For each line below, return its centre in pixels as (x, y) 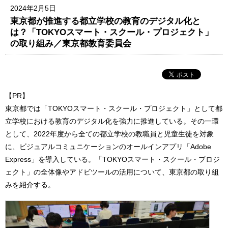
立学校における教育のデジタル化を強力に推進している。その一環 (112, 121)
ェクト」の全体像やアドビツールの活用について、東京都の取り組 (112, 172)
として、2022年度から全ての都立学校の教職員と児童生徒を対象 (109, 134)
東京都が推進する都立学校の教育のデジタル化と (106, 21)
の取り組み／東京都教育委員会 (71, 43)
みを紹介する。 (30, 184)
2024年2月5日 (33, 8)
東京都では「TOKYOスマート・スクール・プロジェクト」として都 (114, 108)
